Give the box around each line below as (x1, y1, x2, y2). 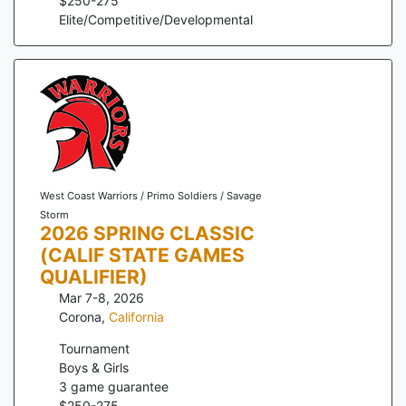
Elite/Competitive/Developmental (59, 12, 253, 28)
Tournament (59, 340, 130, 356)
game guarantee (67, 378, 169, 394)
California (109, 308, 164, 324)
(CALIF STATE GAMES (39, 243, 245, 266)
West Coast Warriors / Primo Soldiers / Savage (39, 188, 262, 202)
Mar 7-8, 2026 (59, 289, 144, 305)
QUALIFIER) (39, 265, 148, 288)
